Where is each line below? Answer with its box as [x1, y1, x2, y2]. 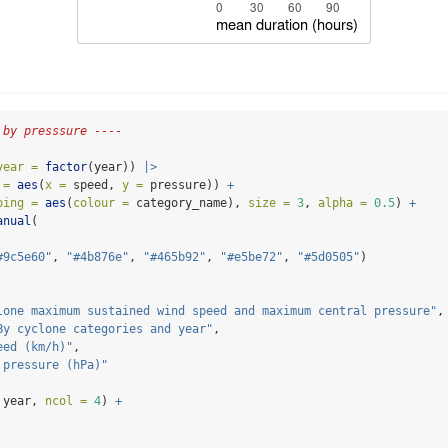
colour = [73, 196, 129, 211]
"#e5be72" [220, 250, 283, 265]
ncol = [45, 394, 87, 409]
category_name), [129, 196, 248, 211]
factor [45, 160, 87, 175]
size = [248, 196, 290, 211]
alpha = [318, 196, 367, 211]
